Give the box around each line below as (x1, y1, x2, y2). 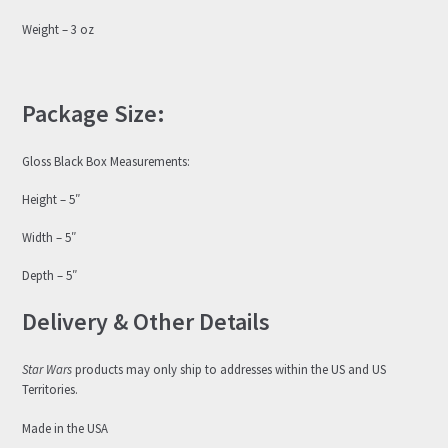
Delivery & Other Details (22, 306, 271, 338)
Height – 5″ (22, 191, 81, 207)
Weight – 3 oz (22, 20, 95, 37)
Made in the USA (22, 419, 109, 436)
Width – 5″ (22, 229, 77, 246)
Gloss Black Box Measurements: (22, 152, 191, 169)
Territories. (22, 381, 79, 398)
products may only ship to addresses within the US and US (72, 361, 387, 378)
